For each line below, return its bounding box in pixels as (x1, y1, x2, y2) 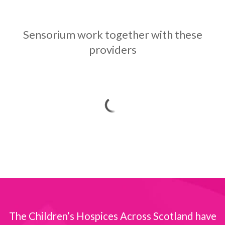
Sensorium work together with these (23, 27, 202, 41)
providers (88, 42, 137, 56)
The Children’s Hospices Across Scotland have (9, 209, 216, 222)
